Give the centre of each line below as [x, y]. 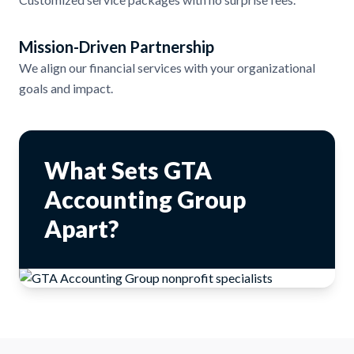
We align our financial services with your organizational [167, 68]
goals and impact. [66, 88]
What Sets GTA [128, 170]
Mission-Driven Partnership [117, 47]
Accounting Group [145, 199]
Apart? [81, 228]
